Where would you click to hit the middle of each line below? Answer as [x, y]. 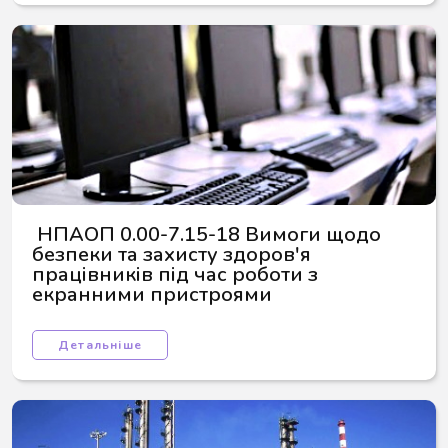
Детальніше [100, 345]
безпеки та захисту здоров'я [174, 254]
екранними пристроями [152, 294]
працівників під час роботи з [177, 274]
